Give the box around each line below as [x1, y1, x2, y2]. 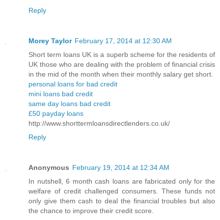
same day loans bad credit [28, 100, 110, 108]
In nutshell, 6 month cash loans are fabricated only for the [28, 177, 215, 186]
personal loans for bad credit [28, 80, 117, 88]
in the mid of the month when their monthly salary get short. [28, 70, 213, 79]
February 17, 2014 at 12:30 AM [75, 37, 172, 45]
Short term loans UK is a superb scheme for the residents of [28, 51, 215, 59]
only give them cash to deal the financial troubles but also [28, 197, 215, 205]
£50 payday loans [28, 110, 83, 118]
